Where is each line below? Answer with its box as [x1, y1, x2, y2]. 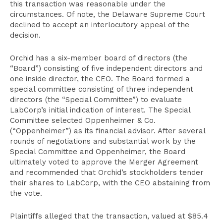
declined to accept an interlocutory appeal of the [10, 20, 189, 29]
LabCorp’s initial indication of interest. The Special [10, 106, 190, 114]
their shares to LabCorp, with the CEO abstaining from [10, 178, 210, 187]
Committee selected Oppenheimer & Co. [10, 116, 156, 125]
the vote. [10, 189, 42, 198]
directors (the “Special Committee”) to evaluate [10, 95, 182, 104]
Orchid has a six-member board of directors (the [10, 54, 187, 62]
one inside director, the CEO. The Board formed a [10, 74, 190, 83]
